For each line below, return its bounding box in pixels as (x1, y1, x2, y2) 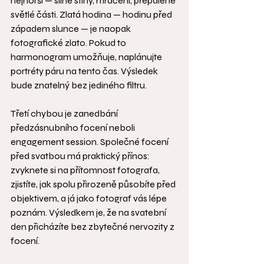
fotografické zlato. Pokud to (11, 37, 128, 49)
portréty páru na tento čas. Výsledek (11, 65, 160, 77)
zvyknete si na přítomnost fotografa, (11, 164, 161, 176)
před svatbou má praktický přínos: (11, 150, 151, 162)
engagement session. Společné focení (11, 136, 170, 148)
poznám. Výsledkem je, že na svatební (11, 207, 168, 219)
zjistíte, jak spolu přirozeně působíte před (11, 179, 177, 190)
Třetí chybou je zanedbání (11, 108, 120, 120)
